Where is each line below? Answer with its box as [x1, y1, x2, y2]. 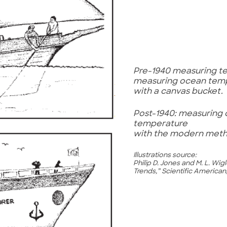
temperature [133, 120, 190, 129]
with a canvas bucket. [133, 88, 223, 96]
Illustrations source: [133, 152, 197, 159]
